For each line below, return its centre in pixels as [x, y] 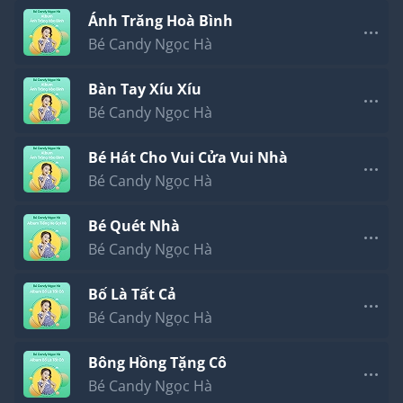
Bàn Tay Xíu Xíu [145, 89]
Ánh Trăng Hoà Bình [161, 20]
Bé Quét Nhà [134, 225]
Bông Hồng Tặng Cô [157, 362]
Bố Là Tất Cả [132, 294]
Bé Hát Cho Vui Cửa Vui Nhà [188, 157]
